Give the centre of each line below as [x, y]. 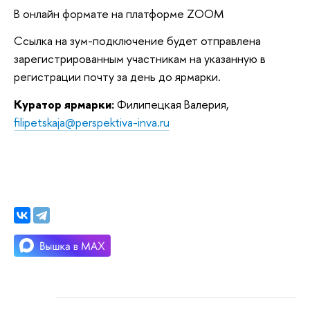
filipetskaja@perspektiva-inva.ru [92, 122]
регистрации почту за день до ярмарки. [117, 77]
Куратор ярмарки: [64, 104]
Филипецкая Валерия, [172, 104]
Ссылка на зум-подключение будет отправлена [137, 41]
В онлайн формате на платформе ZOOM [119, 13]
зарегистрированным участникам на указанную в [140, 59]
